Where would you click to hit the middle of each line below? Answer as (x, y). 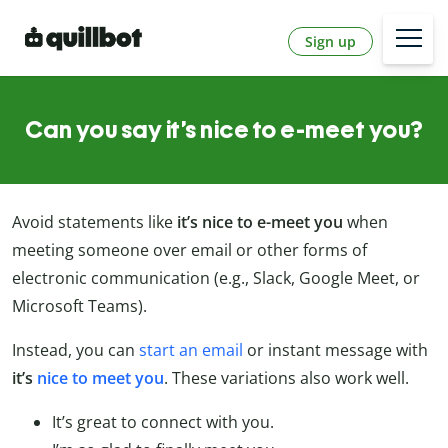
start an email (191, 350)
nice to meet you (100, 378)
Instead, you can (75, 350)
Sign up (330, 41)
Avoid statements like (94, 222)
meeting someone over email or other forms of (189, 250)
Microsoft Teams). (79, 306)
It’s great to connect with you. (163, 422)
